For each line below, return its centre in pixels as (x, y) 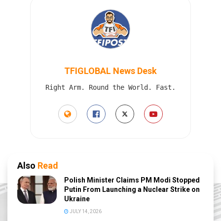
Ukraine (77, 199)
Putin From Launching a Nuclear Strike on (132, 189)
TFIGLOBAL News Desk (110, 71)
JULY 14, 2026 (85, 211)
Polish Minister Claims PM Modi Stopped (132, 180)
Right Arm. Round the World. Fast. (110, 87)
